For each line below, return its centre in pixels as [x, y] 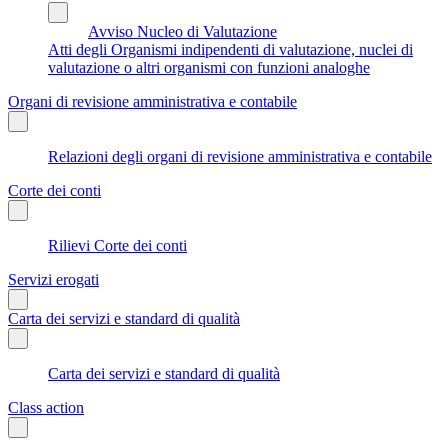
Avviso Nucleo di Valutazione [182, 31]
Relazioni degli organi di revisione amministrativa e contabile [240, 156]
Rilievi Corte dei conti [117, 245]
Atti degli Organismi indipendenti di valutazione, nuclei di [230, 49]
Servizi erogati [53, 279]
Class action [46, 407]
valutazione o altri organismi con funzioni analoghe [209, 67]
